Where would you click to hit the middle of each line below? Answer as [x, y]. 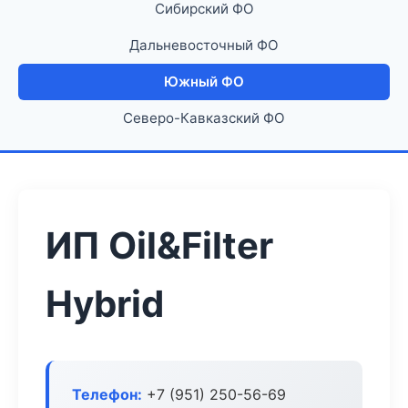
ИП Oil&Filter [159, 245]
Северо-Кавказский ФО [204, 118]
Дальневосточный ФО [204, 45]
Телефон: [107, 394]
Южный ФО [204, 82]
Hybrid [105, 304]
